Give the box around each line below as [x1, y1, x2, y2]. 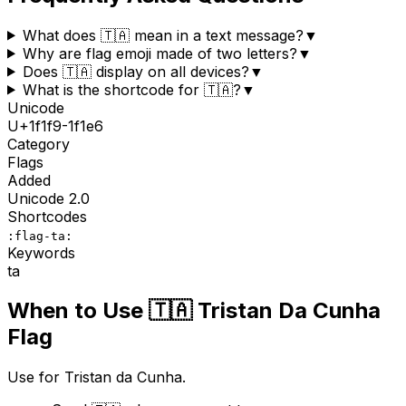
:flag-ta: [7, 228, 72, 243]
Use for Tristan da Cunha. [7, 368, 186, 387]
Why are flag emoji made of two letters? [22, 43, 297, 63]
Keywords [7, 243, 75, 262]
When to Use [7, 297, 149, 324]
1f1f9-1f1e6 [29, 116, 103, 135]
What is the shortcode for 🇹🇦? [22, 80, 241, 99]
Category [7, 134, 70, 153]
